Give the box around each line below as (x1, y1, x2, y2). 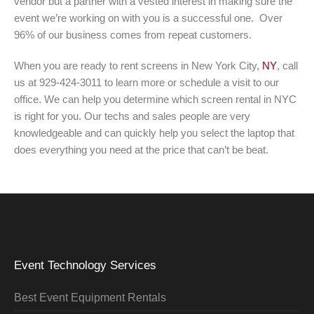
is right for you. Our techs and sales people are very (14, 109, 250, 122)
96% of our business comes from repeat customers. (14, 28, 252, 41)
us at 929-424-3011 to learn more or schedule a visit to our (14, 76, 279, 88)
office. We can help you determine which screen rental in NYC (14, 93, 296, 105)
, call (277, 59, 298, 71)
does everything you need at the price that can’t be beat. (14, 143, 268, 156)
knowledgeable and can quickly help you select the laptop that (14, 126, 294, 139)
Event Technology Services (14, 258, 157, 272)
